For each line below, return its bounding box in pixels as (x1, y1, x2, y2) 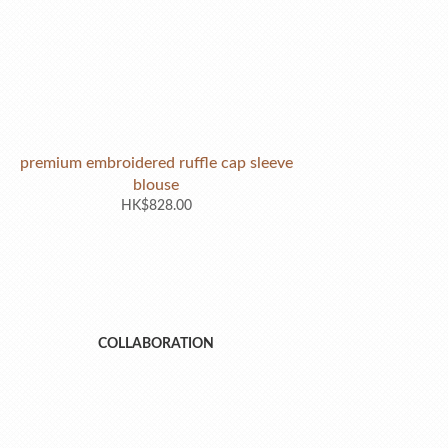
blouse (133, 176, 179, 193)
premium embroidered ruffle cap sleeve (19, 154, 293, 171)
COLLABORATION (98, 336, 214, 352)
